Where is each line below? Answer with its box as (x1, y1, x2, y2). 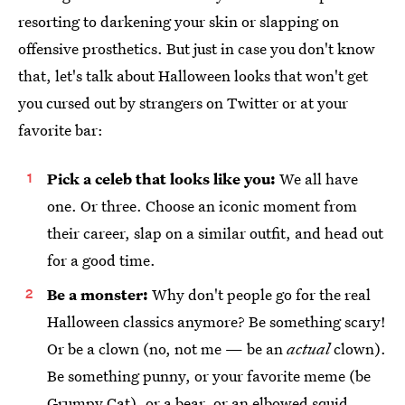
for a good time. (47, 250, 155, 270)
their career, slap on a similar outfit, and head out (47, 222, 383, 243)
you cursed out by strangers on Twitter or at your (18, 92, 348, 113)
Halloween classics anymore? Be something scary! (47, 311, 386, 332)
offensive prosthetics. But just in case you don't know (18, 38, 375, 59)
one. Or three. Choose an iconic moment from (47, 195, 357, 216)
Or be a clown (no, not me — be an (47, 338, 287, 359)
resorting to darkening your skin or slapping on (18, 11, 339, 32)
